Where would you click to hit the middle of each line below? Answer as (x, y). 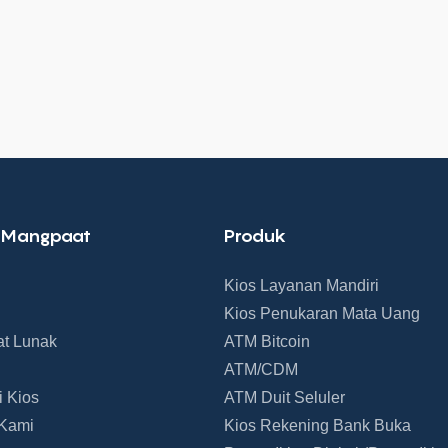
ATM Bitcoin (267, 342)
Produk (255, 235)
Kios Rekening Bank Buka (317, 426)
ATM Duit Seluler (284, 398)
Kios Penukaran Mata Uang (322, 314)
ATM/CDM (261, 370)
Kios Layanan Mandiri (301, 286)
